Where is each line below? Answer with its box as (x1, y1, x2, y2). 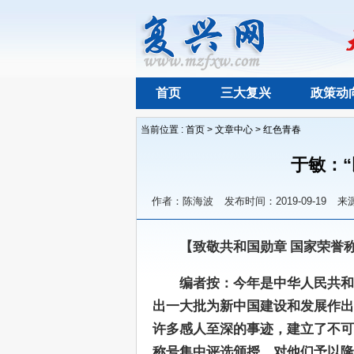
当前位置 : (141, 124, 186, 135)
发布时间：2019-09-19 (224, 195, 326, 207)
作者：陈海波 (152, 195, 213, 207)
